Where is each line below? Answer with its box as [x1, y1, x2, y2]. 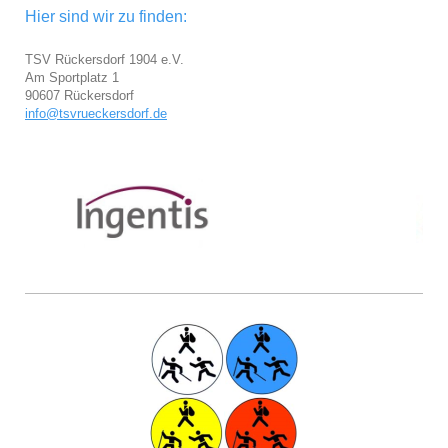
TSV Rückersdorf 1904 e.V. [25, 51, 188, 67]
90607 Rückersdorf [25, 87, 134, 103]
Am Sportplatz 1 [25, 69, 119, 85]
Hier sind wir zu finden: [25, 7, 187, 25]
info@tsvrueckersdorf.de [25, 105, 167, 121]
